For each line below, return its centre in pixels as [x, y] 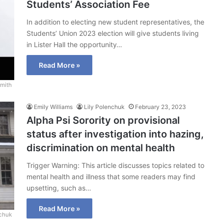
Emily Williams [53, 107]
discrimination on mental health [101, 148]
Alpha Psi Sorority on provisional [103, 121]
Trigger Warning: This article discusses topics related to [115, 165]
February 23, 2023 [161, 107]
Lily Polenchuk [104, 107]
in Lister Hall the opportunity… [74, 45]
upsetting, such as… [59, 188]
